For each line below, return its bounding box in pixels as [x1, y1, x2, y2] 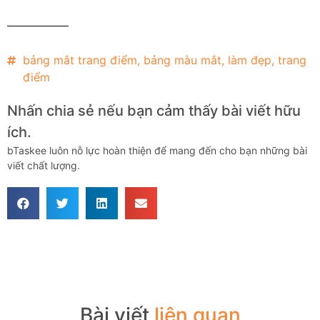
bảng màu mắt [144, 53, 221, 67]
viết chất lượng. [7, 159, 80, 171]
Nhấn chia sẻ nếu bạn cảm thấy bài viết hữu [7, 102, 301, 119]
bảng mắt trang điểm [23, 53, 137, 67]
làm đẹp [228, 53, 271, 67]
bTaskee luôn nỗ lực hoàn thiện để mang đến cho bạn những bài [7, 144, 307, 156]
